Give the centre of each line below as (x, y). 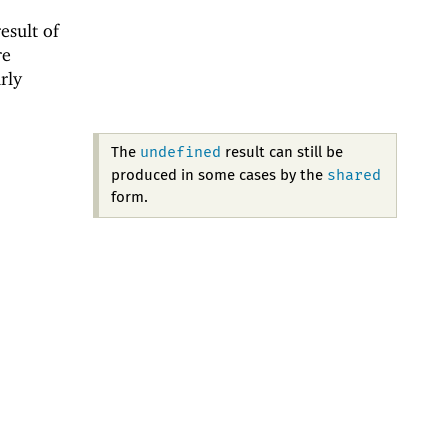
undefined (180, 152)
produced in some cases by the (218, 176)
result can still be (281, 153)
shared (353, 175)
